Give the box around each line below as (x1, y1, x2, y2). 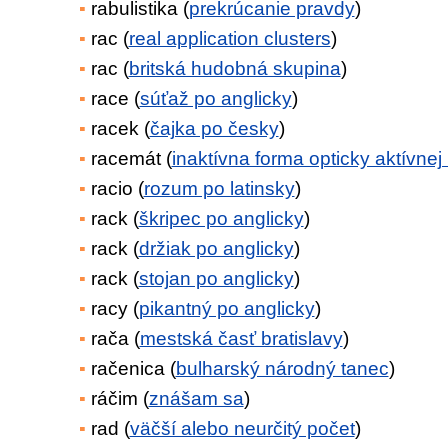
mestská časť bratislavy (139, 328, 343, 349)
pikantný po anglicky (138, 298, 315, 319)
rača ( (90, 328, 140, 349)
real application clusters (128, 28, 331, 49)
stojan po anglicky (138, 268, 294, 289)
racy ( (90, 298, 139, 319)
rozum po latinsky (143, 178, 295, 199)
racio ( (90, 178, 144, 199)
